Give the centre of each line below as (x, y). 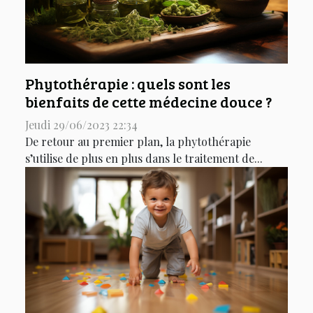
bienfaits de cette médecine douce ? (148, 101)
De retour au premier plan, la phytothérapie (138, 141)
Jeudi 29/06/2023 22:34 (81, 124)
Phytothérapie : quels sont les (128, 83)
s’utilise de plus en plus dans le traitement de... (144, 158)
